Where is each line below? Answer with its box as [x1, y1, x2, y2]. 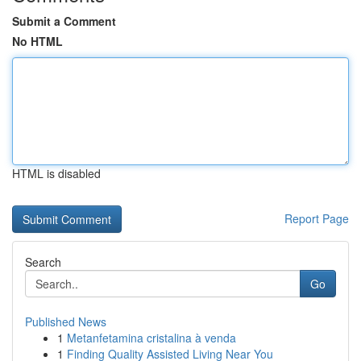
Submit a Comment [12, 13, 116, 29]
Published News [25, 313, 106, 330]
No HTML [12, 33, 63, 49]
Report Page [284, 210, 349, 226]
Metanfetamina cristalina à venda [67, 330, 236, 346]
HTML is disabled [12, 165, 101, 181]
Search [25, 254, 61, 270]
